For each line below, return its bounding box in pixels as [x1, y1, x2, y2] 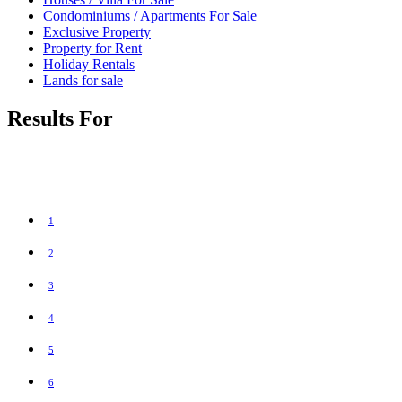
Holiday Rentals [43, 56, 135, 72]
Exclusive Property [43, 23, 151, 39]
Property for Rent [43, 39, 142, 56]
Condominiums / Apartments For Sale [43, 7, 257, 23]
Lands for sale [43, 72, 123, 88]
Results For [7, 106, 113, 130]
